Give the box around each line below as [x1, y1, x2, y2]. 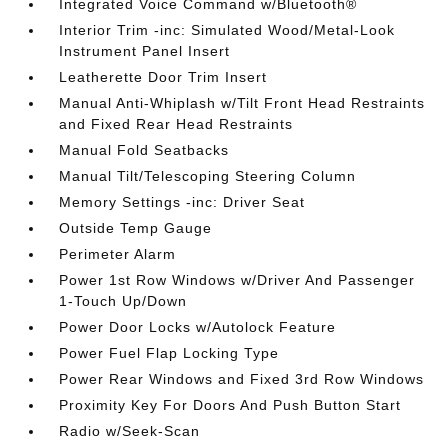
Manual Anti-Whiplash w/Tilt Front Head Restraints [59, 94, 426, 111]
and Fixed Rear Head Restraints [59, 115, 294, 132]
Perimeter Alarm [59, 245, 177, 262]
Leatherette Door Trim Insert [59, 68, 268, 85]
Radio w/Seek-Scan [59, 422, 201, 439]
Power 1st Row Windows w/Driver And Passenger [59, 271, 416, 288]
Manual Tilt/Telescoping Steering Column [59, 167, 357, 184]
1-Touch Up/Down [59, 292, 188, 309]
